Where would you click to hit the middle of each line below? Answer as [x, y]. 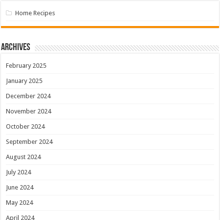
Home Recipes [35, 13]
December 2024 [28, 96]
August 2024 [24, 157]
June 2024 [20, 187]
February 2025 [26, 65]
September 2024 [29, 141]
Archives [16, 47]
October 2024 [26, 126]
